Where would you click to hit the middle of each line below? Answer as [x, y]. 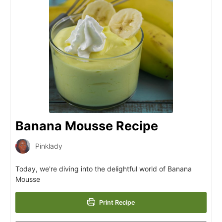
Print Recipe [116, 202]
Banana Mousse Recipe [87, 126]
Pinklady [49, 146]
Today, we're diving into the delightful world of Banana [104, 168]
